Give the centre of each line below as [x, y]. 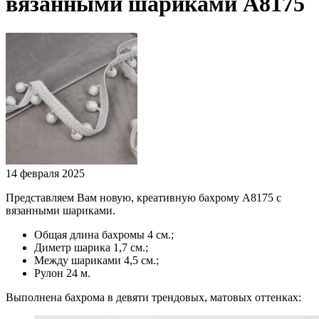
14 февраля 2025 [45, 173]
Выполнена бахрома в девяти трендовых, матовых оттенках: [153, 297]
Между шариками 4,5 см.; [96, 260]
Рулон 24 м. [62, 273]
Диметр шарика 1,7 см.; [91, 247]
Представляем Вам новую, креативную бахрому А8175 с [143, 197]
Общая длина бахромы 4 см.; [104, 234]
